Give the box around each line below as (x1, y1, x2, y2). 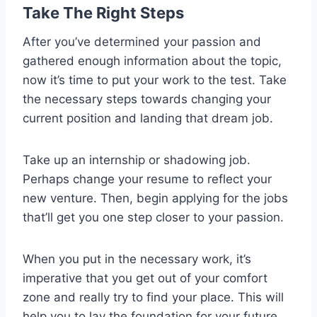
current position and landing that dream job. (23, 111, 273, 126)
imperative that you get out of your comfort (23, 271, 267, 286)
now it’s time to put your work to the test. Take (23, 73, 287, 88)
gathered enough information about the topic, (23, 54, 282, 69)
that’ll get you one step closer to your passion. (23, 210, 284, 225)
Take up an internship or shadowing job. (23, 153, 250, 168)
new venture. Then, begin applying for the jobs (23, 191, 288, 206)
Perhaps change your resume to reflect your (23, 172, 272, 187)
